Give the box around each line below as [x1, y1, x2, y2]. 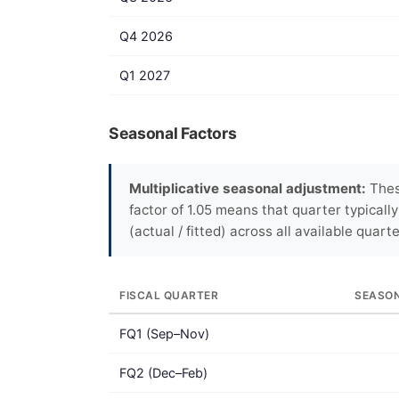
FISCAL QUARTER [119, 288, 218, 302]
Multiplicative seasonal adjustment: [129, 179, 366, 197]
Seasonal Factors [109, 123, 237, 142]
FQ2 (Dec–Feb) [119, 364, 208, 380]
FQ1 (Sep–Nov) [119, 325, 209, 341]
